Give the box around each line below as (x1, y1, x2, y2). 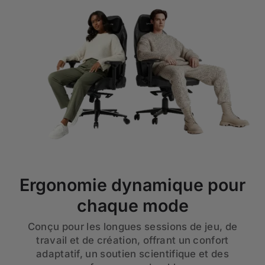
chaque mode (76, 195, 189, 216)
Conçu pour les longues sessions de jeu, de (27, 221, 238, 233)
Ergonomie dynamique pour (20, 174, 245, 196)
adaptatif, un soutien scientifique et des (35, 248, 230, 260)
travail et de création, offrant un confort (36, 234, 229, 247)
